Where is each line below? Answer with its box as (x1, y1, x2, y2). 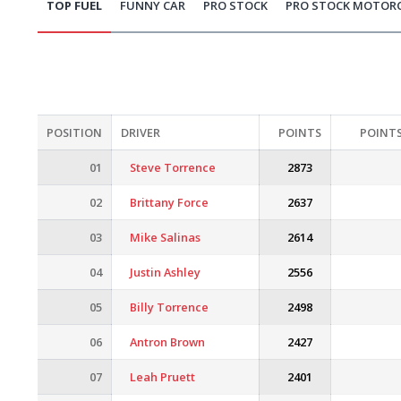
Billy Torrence (130, 299, 209, 315)
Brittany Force (130, 194, 209, 210)
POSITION (47, 124, 102, 141)
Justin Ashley (130, 264, 200, 280)
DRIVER (121, 124, 160, 141)
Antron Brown (130, 334, 205, 350)
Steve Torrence (130, 159, 216, 175)
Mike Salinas (130, 229, 200, 245)
